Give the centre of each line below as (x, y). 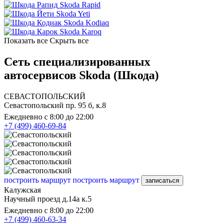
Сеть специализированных (77, 62)
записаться (162, 180)
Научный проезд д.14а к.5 (48, 199)
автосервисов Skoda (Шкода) (81, 75)
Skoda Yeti (73, 14)
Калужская (22, 190)
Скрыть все (69, 41)
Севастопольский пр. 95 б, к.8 (55, 105)
